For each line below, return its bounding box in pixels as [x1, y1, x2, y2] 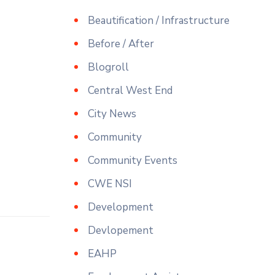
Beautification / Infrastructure [88, 14, 230, 28]
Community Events [88, 153, 177, 168]
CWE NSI [88, 177, 132, 191]
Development [88, 200, 153, 214]
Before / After [88, 37, 154, 51]
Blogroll [88, 60, 129, 74]
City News [88, 107, 136, 121]
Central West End [88, 83, 172, 98]
